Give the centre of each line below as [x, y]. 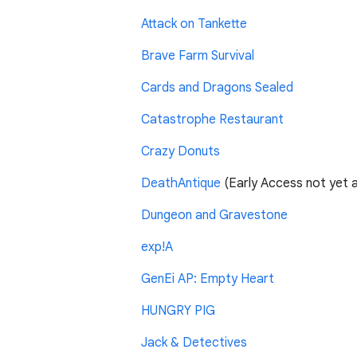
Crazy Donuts [180, 151]
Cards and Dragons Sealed [217, 87]
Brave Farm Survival [198, 55]
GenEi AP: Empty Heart [208, 279]
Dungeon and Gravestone [214, 215]
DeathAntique [182, 183]
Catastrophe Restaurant [212, 119]
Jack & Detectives [194, 342]
